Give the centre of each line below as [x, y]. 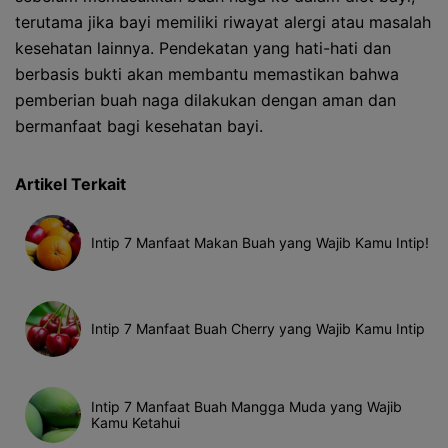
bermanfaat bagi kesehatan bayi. [139, 126]
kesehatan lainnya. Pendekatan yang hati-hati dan [203, 48]
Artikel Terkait [70, 184]
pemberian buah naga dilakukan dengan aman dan [205, 100]
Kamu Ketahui [135, 422]
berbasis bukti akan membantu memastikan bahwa [207, 74]
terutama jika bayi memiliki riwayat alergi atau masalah [223, 22]
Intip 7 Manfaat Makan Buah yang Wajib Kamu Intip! [260, 242]
